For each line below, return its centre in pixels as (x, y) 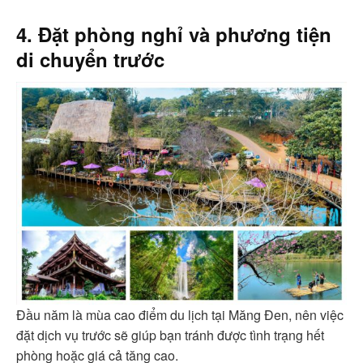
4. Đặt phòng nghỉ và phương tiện (174, 34)
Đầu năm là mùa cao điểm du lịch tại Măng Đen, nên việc (180, 315)
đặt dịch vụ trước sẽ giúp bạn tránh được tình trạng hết (170, 335)
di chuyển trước (90, 59)
